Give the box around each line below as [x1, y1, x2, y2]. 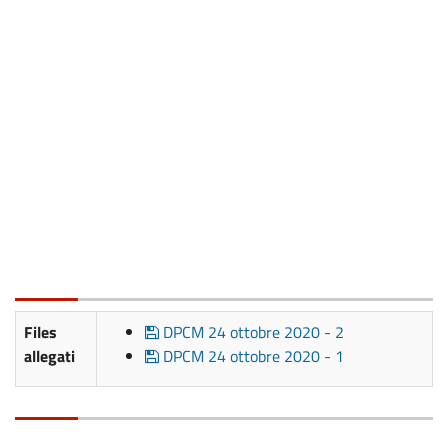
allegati [24, 343, 75, 368]
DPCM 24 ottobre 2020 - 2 [159, 319, 344, 344]
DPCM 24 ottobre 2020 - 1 [159, 343, 344, 368]
